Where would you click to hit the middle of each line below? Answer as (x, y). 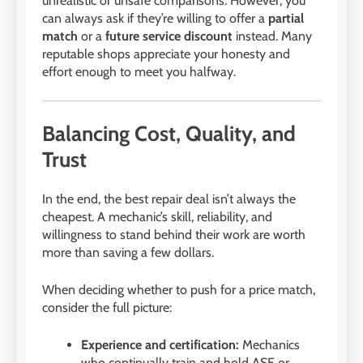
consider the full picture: (107, 307)
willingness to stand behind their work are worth (174, 234)
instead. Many (272, 36)
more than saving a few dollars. (128, 252)
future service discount (169, 36)
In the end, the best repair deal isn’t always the (169, 199)
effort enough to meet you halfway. (139, 72)
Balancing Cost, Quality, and (169, 134)
